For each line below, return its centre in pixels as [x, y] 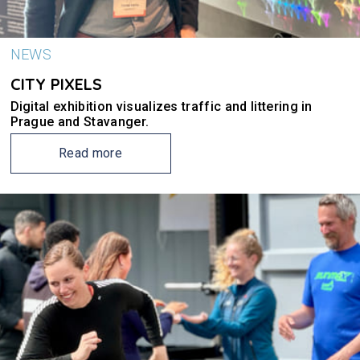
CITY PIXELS [56, 84]
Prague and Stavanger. [80, 122]
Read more [90, 153]
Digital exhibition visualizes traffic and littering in [161, 106]
